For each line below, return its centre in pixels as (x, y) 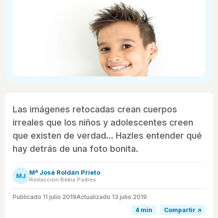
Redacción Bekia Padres (63, 180)
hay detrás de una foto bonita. (75, 149)
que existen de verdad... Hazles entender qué (107, 136)
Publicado (28, 197)
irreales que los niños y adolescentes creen (103, 123)
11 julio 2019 (60, 197)
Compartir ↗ (183, 210)
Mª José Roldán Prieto (65, 173)
